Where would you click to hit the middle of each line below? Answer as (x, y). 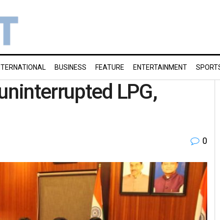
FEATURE (110, 67)
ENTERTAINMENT (160, 67)
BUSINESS (70, 67)
